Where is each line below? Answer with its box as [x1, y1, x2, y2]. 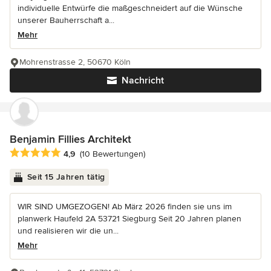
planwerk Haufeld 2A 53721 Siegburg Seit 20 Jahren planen [18, 213, 241, 224]
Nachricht [122, 74, 164, 87]
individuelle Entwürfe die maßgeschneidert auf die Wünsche [18, 2, 243, 13]
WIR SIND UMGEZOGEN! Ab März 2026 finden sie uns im [18, 201, 232, 212]
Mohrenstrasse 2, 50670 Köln [19, 56, 131, 67]
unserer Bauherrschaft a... [18, 15, 114, 25]
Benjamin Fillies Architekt [10, 132, 131, 146]
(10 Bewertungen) [80, 149, 145, 160]
